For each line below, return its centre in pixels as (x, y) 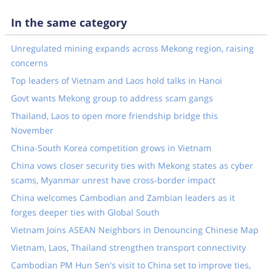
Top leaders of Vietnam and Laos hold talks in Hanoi (116, 80)
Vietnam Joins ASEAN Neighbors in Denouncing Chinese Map (134, 230)
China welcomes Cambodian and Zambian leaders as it (123, 198)
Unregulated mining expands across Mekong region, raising (132, 48)
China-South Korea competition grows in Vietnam (111, 148)
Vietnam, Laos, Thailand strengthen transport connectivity (128, 247)
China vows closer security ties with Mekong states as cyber (132, 165)
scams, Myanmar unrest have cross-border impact (113, 180)
